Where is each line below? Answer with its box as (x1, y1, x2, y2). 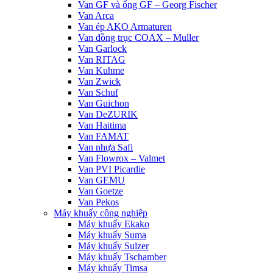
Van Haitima (78, 120, 126, 131)
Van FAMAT (78, 131, 129, 142)
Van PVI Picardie (78, 164, 145, 175)
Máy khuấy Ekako (78, 219, 149, 230)
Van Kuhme (78, 65, 124, 76)
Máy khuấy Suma (78, 230, 146, 241)
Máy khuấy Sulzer (78, 241, 149, 252)
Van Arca (78, 10, 114, 21)
